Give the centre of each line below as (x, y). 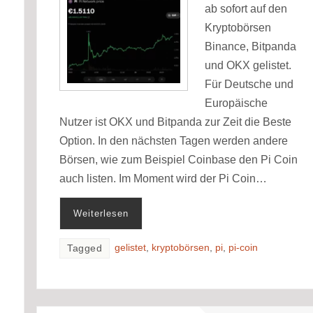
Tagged (85, 248)
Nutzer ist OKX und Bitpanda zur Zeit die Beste (176, 122)
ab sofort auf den (246, 8)
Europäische (236, 103)
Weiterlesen (101, 213)
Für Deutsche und (249, 84)
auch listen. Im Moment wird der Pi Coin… (163, 178)
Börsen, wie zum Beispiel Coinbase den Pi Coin (179, 159)
